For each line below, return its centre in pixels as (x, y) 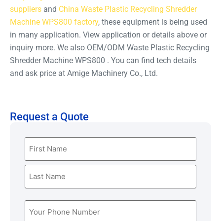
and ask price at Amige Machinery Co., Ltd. (84, 73)
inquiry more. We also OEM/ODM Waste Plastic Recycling (110, 47)
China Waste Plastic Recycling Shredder (128, 9)
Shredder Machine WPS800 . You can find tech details (103, 60)
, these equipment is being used (153, 22)
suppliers (26, 9)
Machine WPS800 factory (54, 22)
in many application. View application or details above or (108, 35)
